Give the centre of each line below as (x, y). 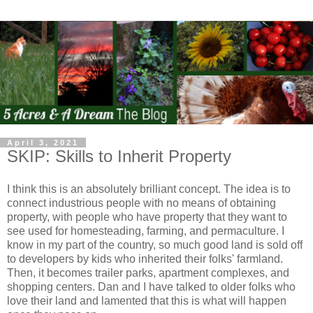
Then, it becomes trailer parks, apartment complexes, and (148, 273)
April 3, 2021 (43, 142)
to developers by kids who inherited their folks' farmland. (145, 259)
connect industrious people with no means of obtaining (141, 203)
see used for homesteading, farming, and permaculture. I (146, 231)
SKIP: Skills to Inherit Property (119, 156)
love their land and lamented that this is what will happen (147, 301)
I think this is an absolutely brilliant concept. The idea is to (149, 189)
